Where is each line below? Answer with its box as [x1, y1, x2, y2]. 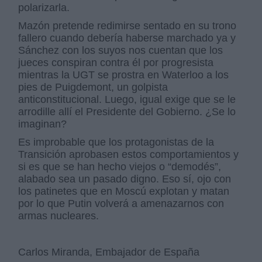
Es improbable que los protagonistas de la [18, 136, 215, 148]
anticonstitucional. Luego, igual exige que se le [18, 94, 236, 105]
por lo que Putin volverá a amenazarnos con [18, 198, 225, 209]
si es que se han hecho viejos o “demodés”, [18, 161, 222, 173]
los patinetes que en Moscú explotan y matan [18, 185, 230, 197]
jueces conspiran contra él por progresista [18, 57, 214, 68]
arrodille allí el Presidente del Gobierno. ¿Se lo [18, 106, 236, 118]
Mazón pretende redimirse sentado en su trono [18, 20, 237, 32]
